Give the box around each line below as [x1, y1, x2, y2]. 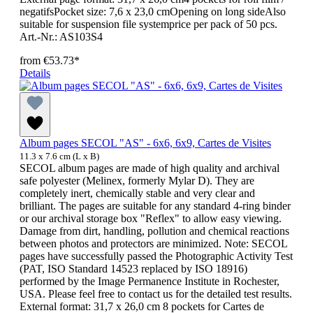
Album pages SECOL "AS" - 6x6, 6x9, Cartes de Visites [20, 137, 271, 150]
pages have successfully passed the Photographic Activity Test [20, 250, 293, 263]
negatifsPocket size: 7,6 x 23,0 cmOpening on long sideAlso [20, 6, 286, 18]
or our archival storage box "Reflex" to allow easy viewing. [20, 212, 282, 225]
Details [20, 67, 50, 80]
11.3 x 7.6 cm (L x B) [20, 151, 99, 162]
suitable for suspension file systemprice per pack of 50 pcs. [20, 18, 277, 31]
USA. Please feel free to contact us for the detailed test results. [20, 288, 292, 300]
